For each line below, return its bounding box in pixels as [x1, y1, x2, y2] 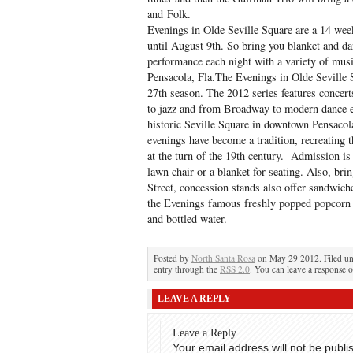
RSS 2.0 [220, 263, 250, 275]
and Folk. [147, 6, 191, 21]
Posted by [154, 252, 191, 264]
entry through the [154, 263, 220, 275]
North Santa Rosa [191, 252, 255, 264]
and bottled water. [147, 211, 227, 226]
